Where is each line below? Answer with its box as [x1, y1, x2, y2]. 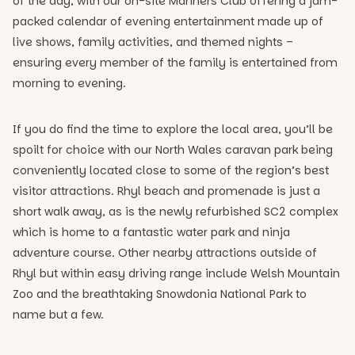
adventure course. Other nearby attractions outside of [13, 245, 317, 261]
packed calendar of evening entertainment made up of [13, 13, 323, 29]
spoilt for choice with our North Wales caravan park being [13, 142, 333, 158]
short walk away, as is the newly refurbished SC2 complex [13, 204, 338, 219]
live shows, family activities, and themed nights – [13, 34, 293, 50]
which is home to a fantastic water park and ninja [13, 224, 290, 240]
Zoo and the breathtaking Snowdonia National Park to [13, 286, 307, 302]
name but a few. [13, 307, 104, 323]
